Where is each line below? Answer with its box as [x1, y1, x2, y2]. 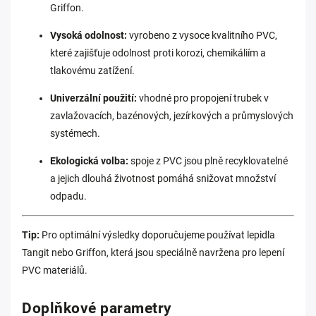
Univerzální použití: [50, 92, 137, 104]
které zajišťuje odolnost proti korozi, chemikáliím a [50, 47, 266, 59]
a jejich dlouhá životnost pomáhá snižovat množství [50, 173, 276, 184]
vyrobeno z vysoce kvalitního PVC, [127, 30, 277, 41]
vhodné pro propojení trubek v [137, 92, 269, 104]
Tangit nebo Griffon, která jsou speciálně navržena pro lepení [22, 247, 284, 258]
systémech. [50, 128, 100, 139]
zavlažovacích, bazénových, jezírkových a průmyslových [50, 110, 293, 121]
